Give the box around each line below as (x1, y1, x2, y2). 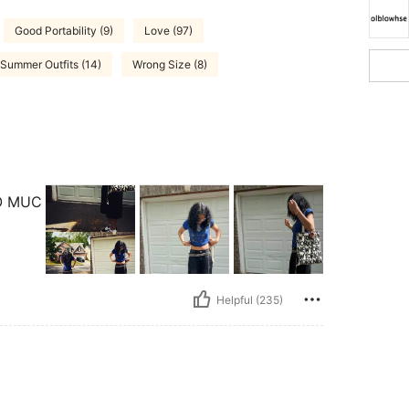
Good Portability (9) (15, 23, 113, 37)
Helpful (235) (216, 292, 283, 307)
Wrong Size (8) (132, 57, 207, 71)
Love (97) (144, 23, 193, 37)
